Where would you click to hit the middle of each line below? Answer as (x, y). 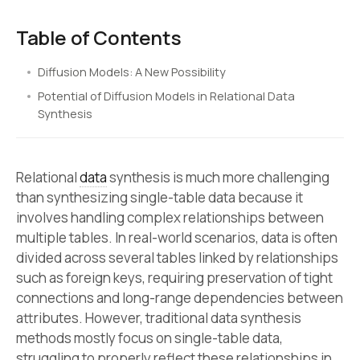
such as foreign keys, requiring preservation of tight (174, 278)
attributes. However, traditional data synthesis (159, 318)
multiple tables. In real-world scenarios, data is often (177, 238)
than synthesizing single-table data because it (160, 198)
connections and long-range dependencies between (180, 298)
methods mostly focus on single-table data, (149, 338)
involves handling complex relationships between (170, 218)
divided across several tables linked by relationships (177, 258)
